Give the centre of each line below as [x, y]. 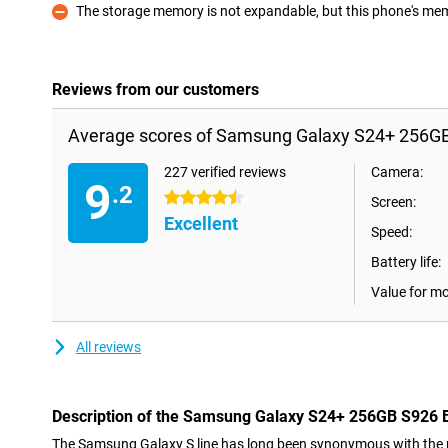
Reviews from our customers [155, 89]
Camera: [397, 172]
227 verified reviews [225, 172]
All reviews [108, 347]
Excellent [201, 223]
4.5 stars [191, 198]
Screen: [393, 202]
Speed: [391, 232]
